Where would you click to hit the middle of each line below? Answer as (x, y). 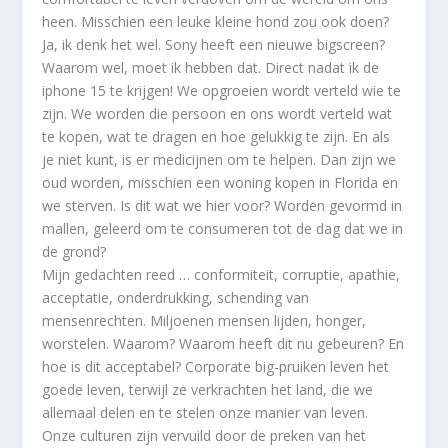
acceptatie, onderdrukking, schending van (176, 298)
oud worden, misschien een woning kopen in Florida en (220, 183)
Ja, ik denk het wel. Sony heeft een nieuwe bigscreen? (214, 45)
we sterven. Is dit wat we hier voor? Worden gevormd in (222, 206)
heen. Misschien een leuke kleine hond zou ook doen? (216, 22)
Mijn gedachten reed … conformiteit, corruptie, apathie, (221, 275)
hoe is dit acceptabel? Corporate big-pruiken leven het (216, 367)
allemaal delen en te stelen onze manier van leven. (205, 413)
